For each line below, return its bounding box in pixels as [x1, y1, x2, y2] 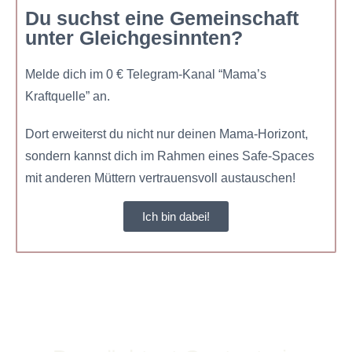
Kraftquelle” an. [25, 90, 113, 104]
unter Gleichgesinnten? [25, 27, 243, 49]
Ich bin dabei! [142, 210, 210, 224]
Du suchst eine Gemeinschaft [25, 7, 299, 30]
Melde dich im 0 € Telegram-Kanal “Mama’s [25, 68, 266, 82]
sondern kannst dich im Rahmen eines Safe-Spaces [25, 149, 314, 163]
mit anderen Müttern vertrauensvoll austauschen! [25, 171, 295, 185]
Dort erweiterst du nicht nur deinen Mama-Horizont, [25, 127, 308, 141]
